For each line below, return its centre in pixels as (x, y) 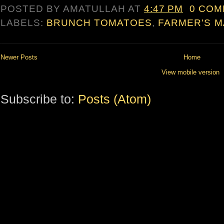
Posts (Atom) (114, 99)
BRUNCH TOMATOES (99, 23)
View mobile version (190, 72)
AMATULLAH (96, 8)
